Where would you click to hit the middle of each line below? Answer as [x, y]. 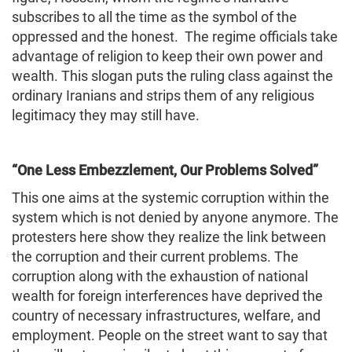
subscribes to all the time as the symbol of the [154, 16]
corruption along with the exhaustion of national [160, 276]
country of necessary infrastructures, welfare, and [166, 315]
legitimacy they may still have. [106, 115]
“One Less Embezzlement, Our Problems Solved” [165, 170]
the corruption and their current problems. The [155, 256]
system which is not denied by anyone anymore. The [175, 217]
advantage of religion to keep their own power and [167, 56]
